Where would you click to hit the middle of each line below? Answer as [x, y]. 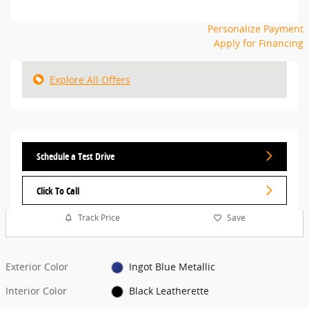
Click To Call [58, 190]
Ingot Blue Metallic [172, 266]
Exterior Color [37, 266]
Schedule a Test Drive [76, 156]
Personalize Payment [256, 28]
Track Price [99, 218]
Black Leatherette [169, 290]
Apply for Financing [259, 43]
